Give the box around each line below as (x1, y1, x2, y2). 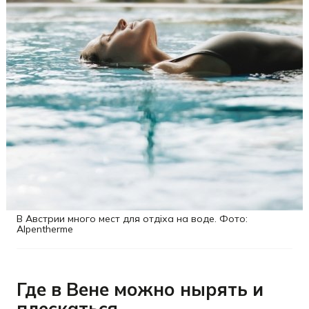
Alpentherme (17, 223, 73, 235)
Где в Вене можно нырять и (17, 278, 263, 301)
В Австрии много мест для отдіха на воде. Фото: (17, 212, 248, 225)
